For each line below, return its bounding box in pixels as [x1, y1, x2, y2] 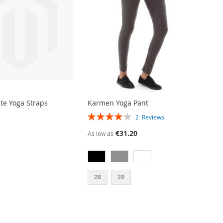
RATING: [87, 110, 115, 120]
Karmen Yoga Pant [88, 98, 149, 108]
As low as [88, 129, 114, 137]
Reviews [142, 112, 165, 121]
